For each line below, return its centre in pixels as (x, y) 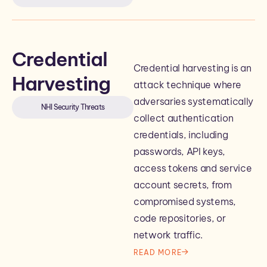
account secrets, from (183, 185)
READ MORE (158, 252)
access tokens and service (193, 168)
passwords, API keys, (179, 151)
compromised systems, (185, 201)
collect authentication (184, 118)
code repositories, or (180, 218)
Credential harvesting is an (193, 68)
